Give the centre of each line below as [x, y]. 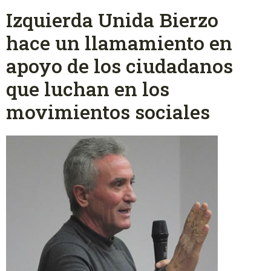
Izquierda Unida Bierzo [112, 20]
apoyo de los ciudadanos [119, 66]
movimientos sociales [108, 112]
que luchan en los [88, 89]
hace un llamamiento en [119, 43]
